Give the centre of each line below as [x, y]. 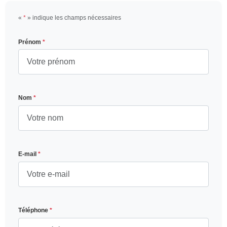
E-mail [28, 154]
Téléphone [34, 211]
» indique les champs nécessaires [73, 17]
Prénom [30, 42]
